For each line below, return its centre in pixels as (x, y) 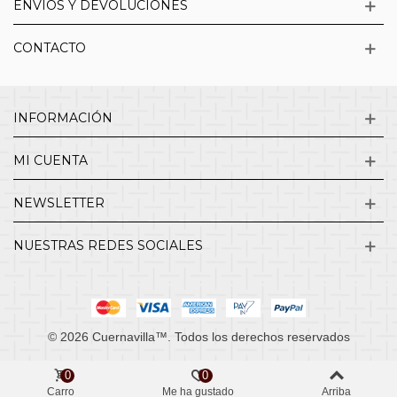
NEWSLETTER (59, 203)
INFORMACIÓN (63, 118)
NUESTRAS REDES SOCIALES (108, 246)
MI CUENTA (51, 161)
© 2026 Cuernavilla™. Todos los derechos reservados (198, 336)
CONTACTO (50, 48)
